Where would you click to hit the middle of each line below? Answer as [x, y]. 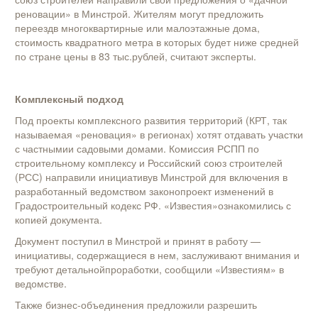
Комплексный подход [69, 99]
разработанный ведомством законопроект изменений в [144, 191]
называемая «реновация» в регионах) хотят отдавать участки [159, 135]
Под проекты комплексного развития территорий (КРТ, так [151, 120]
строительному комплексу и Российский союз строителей [149, 163]
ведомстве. [41, 284]
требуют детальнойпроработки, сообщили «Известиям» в [149, 269]
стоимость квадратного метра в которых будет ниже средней [157, 42]
